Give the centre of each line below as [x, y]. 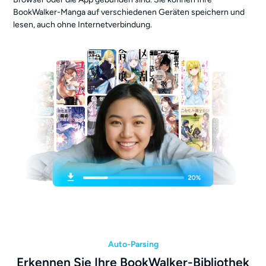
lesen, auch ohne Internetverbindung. [83, 25]
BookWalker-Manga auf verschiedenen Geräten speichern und [129, 12]
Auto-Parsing [133, 245]
